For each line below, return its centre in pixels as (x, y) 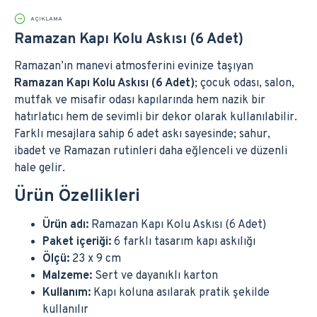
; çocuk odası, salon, (244, 83)
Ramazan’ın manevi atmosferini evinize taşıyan (134, 67)
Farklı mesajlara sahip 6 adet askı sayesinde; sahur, (142, 134)
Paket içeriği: (77, 242)
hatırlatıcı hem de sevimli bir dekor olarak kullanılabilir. (156, 117)
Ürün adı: (65, 225)
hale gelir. (40, 168)
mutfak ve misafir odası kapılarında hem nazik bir (140, 100)
